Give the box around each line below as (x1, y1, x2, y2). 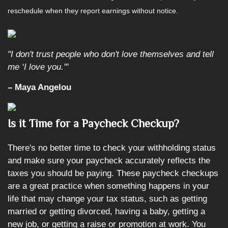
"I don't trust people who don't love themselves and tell (8, 49, 214, 59)
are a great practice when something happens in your (8, 181, 209, 191)
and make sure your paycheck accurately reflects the (8, 155, 210, 165)
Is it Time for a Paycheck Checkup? (8, 117, 179, 130)
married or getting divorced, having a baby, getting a (8, 206, 205, 216)
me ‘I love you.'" (8, 62, 68, 72)
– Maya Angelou (8, 82, 71, 92)
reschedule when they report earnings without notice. (8, 7, 178, 15)
